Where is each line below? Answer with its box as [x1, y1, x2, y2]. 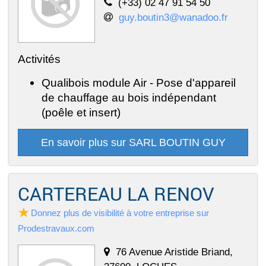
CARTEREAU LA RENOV [18, 182, 214, 206]
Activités [18, 52, 61, 66]
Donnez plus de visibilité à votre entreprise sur [31, 208, 209, 218]
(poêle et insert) [42, 106, 121, 119]
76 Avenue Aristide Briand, [116, 246, 233, 258]
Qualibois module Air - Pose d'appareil [42, 76, 236, 90]
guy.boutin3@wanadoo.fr [119, 11, 228, 24]
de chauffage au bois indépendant [42, 91, 216, 104]
